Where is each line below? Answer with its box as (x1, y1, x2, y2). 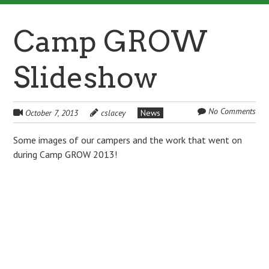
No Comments (208, 106, 256, 116)
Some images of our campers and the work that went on (13, 134, 243, 146)
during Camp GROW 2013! (13, 148, 118, 160)
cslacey (101, 107, 126, 118)
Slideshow (13, 60, 158, 95)
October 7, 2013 (25, 107, 79, 118)
